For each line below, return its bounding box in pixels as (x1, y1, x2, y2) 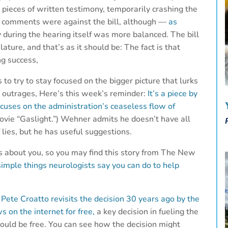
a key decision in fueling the (95, 206, 199, 218)
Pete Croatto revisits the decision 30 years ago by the (1, 193, 200, 205)
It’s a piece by (148, 88, 198, 100)
